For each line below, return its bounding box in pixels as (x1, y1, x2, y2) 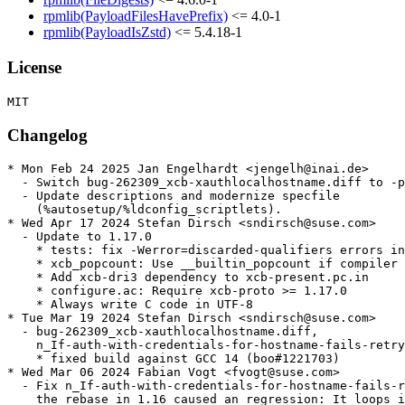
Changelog (7, 125, 88, 145)
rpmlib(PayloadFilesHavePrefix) (43, 8, 228, 24)
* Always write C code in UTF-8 (7, 297, 253, 312)
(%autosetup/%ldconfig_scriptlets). (7, 202, 282, 217)
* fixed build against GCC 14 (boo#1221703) (7, 352, 340, 366)
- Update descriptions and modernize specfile (7, 189, 340, 203)
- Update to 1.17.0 (7, 230, 152, 244)
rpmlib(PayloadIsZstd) (43, 24, 171, 41)
